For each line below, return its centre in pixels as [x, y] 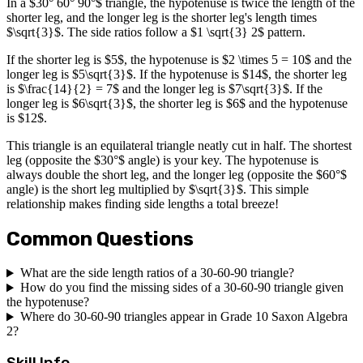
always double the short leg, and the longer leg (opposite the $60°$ [177, 174]
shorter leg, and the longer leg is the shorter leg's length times [162, 17]
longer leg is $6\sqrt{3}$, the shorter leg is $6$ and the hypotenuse [177, 103]
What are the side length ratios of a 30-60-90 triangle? [157, 273]
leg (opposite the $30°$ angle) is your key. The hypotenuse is [162, 160]
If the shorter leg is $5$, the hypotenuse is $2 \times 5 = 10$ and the [179, 59]
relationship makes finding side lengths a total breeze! [143, 203]
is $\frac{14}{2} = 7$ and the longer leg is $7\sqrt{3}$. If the [164, 88]
